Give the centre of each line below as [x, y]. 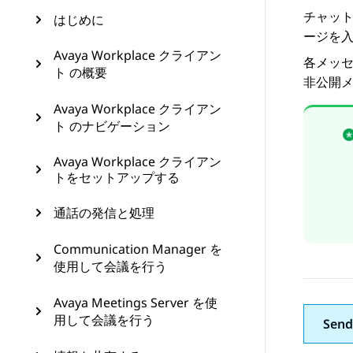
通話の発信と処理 [104, 213]
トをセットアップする [117, 177]
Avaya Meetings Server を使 [136, 303]
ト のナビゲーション [112, 126]
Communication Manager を [138, 249]
